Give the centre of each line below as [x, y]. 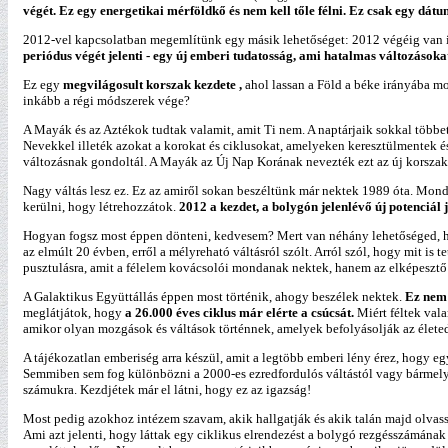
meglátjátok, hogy [74, 312]
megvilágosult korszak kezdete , [151, 84]
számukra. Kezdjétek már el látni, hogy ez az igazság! [167, 389]
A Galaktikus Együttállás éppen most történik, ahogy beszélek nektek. [214, 296]
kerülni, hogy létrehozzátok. [99, 206]
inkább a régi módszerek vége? [106, 100]
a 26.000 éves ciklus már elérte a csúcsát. [239, 312]
